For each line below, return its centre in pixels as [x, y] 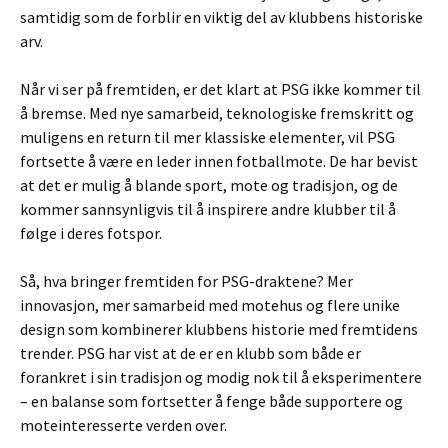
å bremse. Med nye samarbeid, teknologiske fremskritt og [217, 113]
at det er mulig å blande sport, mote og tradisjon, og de [209, 185]
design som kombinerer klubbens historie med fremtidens [219, 329]
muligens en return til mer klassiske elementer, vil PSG [207, 137]
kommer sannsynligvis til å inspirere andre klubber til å [208, 209]
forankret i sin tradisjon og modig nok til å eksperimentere [221, 377]
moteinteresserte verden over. [123, 425]
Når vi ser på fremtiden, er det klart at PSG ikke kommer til [220, 89]
